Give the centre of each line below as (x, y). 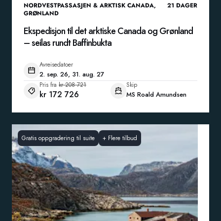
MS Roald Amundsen (156, 94)
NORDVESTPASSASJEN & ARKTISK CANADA (89, 5)
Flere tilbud (123, 138)
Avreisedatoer (56, 65)
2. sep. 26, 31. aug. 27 (72, 74)
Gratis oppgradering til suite (58, 138)
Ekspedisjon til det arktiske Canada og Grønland (108, 31)
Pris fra (48, 85)
